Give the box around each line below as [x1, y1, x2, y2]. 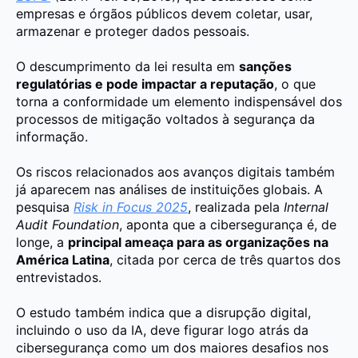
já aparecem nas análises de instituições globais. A [16, 181, 323, 198]
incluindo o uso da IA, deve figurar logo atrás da [16, 322, 308, 339]
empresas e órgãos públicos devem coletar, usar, [16, 6, 312, 22]
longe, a [16, 234, 68, 251]
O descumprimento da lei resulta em [16, 58, 239, 75]
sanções [239, 58, 292, 75]
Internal [284, 199, 328, 216]
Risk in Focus [74, 199, 152, 216]
